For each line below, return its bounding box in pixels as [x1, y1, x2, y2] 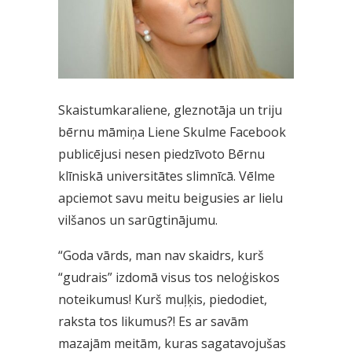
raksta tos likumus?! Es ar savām [58, 312, 248, 330]
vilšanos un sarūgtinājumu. [58, 211, 218, 229]
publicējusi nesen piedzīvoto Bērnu [58, 145, 265, 163]
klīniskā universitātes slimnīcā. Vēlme [58, 167, 275, 185]
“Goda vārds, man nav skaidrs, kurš [58, 246, 264, 264]
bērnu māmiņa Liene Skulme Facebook [58, 123, 286, 141]
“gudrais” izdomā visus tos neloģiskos [58, 268, 280, 286]
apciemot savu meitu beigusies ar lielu [58, 189, 283, 207]
